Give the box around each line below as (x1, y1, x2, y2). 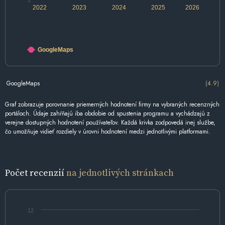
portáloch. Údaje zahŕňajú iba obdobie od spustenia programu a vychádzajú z (5, 109, 210, 119)
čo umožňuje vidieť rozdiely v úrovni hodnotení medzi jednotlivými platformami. (5, 127, 210, 137)
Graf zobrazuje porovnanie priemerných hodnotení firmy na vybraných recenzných (5, 100, 219, 109)
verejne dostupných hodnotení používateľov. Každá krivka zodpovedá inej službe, (5, 118, 215, 128)
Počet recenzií (5, 166, 66, 179)
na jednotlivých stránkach (66, 166, 174, 179)
